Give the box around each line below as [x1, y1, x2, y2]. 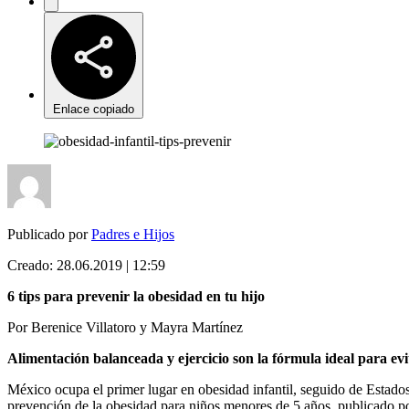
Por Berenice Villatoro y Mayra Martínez [7, 319, 243, 335]
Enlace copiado [53, 101, 134, 116]
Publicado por [7, 225, 91, 242]
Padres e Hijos [91, 225, 174, 242]
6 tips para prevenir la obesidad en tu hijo [7, 288, 265, 304]
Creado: [7, 257, 57, 273]
